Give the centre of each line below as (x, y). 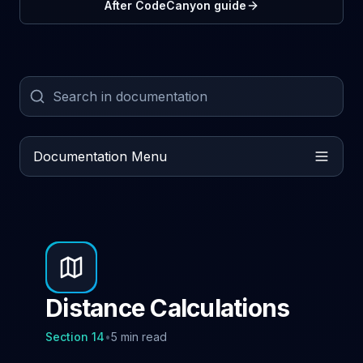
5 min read (139, 337)
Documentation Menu (100, 156)
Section (67, 337)
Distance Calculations (168, 308)
